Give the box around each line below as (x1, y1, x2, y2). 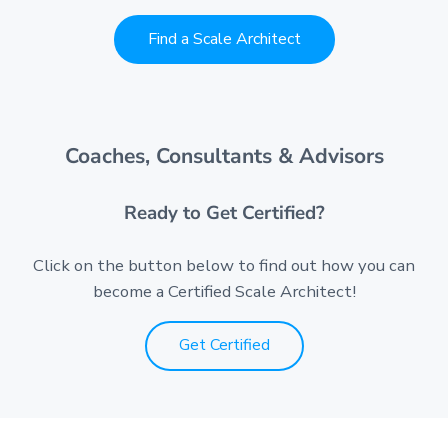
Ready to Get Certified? (123, 200, 325, 227)
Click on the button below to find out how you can (33, 253, 415, 277)
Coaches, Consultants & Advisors (64, 142, 384, 171)
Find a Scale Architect (147, 27, 301, 50)
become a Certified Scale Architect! (92, 279, 356, 303)
